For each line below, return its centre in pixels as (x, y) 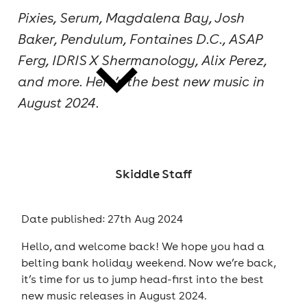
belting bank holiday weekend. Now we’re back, (148, 263)
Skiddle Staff (153, 174)
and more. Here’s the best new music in (141, 81)
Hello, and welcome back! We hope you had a (143, 246)
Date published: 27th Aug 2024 (102, 218)
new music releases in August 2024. (114, 296)
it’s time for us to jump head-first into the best (142, 279)
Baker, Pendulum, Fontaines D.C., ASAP (140, 38)
